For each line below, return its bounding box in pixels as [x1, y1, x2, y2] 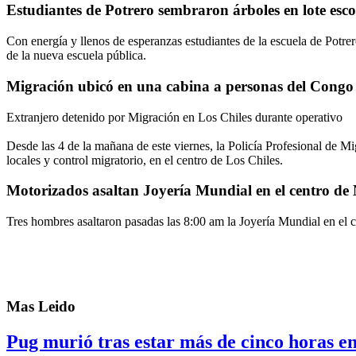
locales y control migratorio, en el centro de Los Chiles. [6, 153, 283, 167]
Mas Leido [6, 297, 75, 315]
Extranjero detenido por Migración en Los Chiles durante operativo [6, 110, 342, 124]
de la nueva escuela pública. [6, 48, 146, 63]
